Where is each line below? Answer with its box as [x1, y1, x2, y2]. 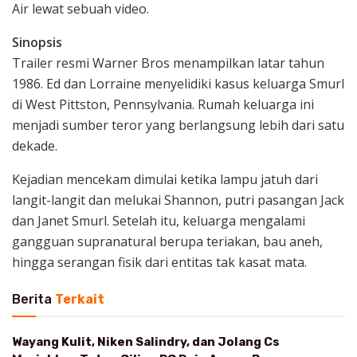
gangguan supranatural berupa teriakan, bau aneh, [12, 232, 323, 250]
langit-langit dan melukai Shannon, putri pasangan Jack [12, 190, 344, 209]
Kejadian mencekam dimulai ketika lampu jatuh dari [12, 170, 318, 188]
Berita [12, 291, 52, 307]
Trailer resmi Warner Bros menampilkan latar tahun [12, 53, 324, 72]
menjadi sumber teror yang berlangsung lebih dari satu [12, 116, 344, 134]
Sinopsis [12, 33, 62, 51]
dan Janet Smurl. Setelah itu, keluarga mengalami [12, 211, 305, 229]
